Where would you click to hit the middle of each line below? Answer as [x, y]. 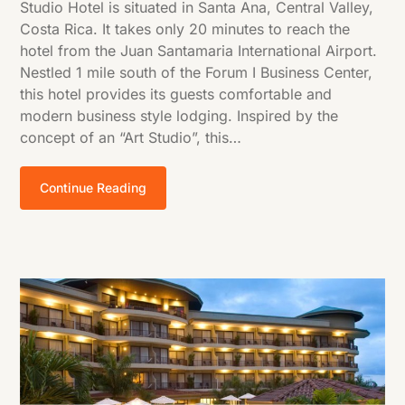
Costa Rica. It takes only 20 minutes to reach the [185, 28]
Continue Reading [94, 187]
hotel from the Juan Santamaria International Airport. [199, 50]
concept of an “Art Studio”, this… [131, 137]
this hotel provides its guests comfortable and [176, 94]
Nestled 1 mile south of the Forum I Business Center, [197, 72]
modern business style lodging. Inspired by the [179, 115]
